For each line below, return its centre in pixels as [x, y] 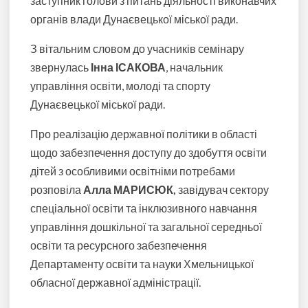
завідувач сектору [223, 190]
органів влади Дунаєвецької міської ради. [134, 19]
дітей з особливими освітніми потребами [133, 171]
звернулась [61, 67]
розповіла [57, 190]
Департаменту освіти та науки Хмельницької [142, 264]
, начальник [195, 67]
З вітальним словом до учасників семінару [137, 49]
